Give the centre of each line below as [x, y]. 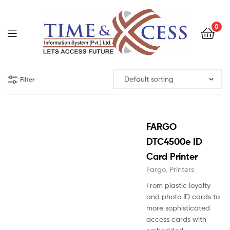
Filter [27, 79]
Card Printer [172, 157]
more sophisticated [178, 208]
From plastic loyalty [178, 185]
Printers [182, 169]
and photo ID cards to [183, 197]
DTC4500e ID [174, 142]
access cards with [176, 219]
